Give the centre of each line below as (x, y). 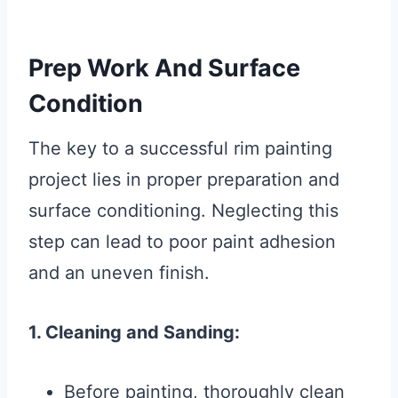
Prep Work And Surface (164, 68)
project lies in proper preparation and (184, 180)
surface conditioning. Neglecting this (183, 211)
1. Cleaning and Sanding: (134, 333)
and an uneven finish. (119, 273)
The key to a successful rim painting (180, 149)
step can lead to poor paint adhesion (182, 242)
